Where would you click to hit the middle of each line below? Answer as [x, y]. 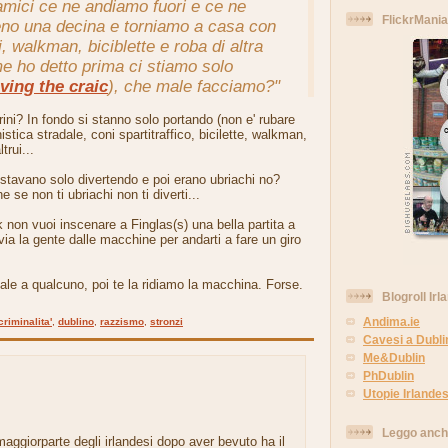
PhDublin [388, 376]
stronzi [166, 322]
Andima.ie [391, 322]
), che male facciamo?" [194, 87]
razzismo [122, 322]
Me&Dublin [394, 358]
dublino [76, 322]
